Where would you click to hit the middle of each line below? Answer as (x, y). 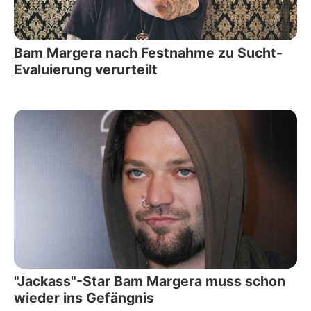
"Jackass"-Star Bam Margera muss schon (150, 281)
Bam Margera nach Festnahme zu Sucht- (148, 52)
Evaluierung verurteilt (86, 69)
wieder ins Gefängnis (84, 298)
